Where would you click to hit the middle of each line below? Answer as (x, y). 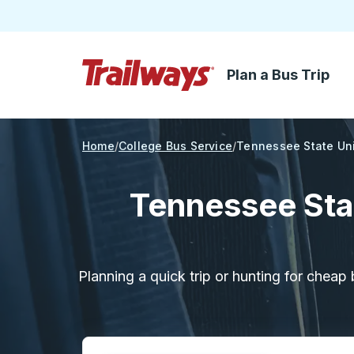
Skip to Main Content (145, 83)
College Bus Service (176, 146)
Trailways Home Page (148, 99)
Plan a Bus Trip (278, 75)
